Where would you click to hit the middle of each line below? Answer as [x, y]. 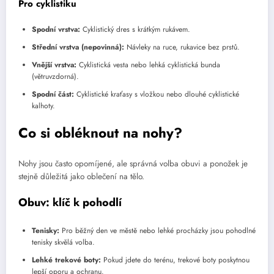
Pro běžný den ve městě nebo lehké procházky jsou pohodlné [157, 230]
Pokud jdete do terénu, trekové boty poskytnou [175, 260]
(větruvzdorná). [55, 77]
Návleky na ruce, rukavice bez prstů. [182, 47]
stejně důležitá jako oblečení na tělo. [81, 176]
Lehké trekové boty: [66, 260]
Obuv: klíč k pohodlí [70, 203]
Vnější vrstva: [54, 65]
